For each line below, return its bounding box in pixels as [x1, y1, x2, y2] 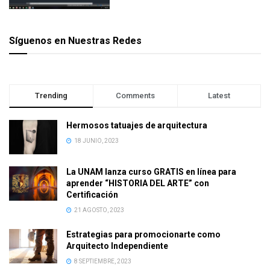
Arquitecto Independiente [66, 240, 168, 251]
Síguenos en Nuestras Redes [9, 34, 142, 46]
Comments [115, 90, 155, 100]
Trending [35, 90, 68, 100]
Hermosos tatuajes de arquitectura [66, 120, 207, 130]
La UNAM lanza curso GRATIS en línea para [66, 166, 236, 177]
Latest [207, 90, 230, 100]
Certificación [66, 189, 118, 199]
